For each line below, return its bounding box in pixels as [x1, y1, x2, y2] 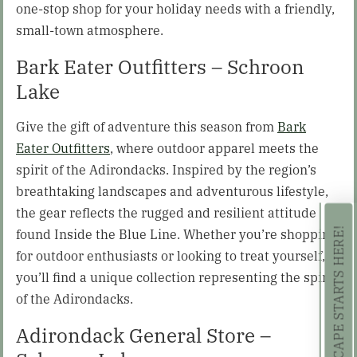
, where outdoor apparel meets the [110, 139, 319, 157]
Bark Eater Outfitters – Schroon [16, 53, 304, 80]
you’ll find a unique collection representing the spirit [16, 268, 336, 286]
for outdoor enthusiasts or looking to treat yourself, [16, 246, 325, 265]
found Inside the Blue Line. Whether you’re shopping [16, 225, 337, 243]
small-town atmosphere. [16, 21, 163, 39]
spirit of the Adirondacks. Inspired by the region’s [16, 160, 316, 178]
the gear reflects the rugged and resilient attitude [16, 203, 316, 222]
